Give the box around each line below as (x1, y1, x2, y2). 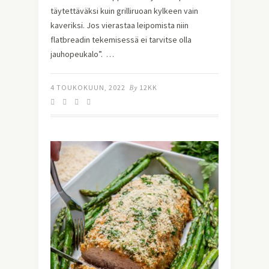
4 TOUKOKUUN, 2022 (50, 83, 125, 92)
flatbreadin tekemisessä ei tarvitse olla (50, 34, 192, 46)
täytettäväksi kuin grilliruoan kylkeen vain (50, 5, 198, 17)
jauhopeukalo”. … (50, 49, 114, 60)
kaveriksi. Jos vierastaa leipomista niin (50, 20, 189, 31)
